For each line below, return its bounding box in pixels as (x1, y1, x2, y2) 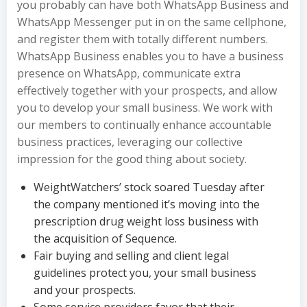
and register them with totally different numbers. (17, 32, 268, 47)
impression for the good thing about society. (17, 151, 247, 167)
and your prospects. (34, 282, 136, 297)
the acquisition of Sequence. (34, 231, 177, 246)
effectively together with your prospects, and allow (17, 83, 277, 98)
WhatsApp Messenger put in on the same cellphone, (17, 14, 286, 29)
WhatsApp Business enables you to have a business (17, 49, 284, 64)
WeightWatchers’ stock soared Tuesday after (34, 180, 265, 195)
